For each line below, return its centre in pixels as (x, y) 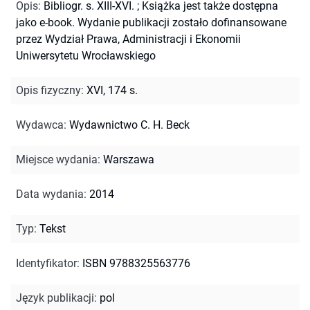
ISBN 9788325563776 (136, 263)
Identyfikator (46, 263)
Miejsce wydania (57, 159)
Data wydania (50, 194)
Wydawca (40, 125)
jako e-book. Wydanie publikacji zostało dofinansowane (151, 22)
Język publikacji (55, 298)
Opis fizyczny (48, 90)
